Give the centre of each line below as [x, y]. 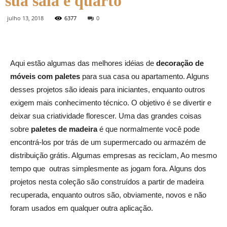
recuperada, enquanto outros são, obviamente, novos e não [108, 195]
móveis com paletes [45, 76]
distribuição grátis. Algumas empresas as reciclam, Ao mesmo [113, 155]
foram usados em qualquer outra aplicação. [82, 208]
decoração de [180, 63]
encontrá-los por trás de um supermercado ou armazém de [108, 142]
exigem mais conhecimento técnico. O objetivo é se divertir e [111, 103]
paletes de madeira [64, 129]
